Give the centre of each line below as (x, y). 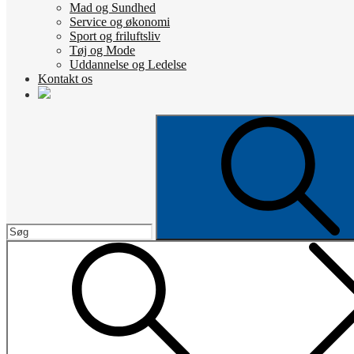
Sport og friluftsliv (115, 36)
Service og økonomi (120, 22)
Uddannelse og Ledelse (128, 64)
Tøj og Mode (102, 50)
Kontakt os (65, 79)
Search (23, 121)
